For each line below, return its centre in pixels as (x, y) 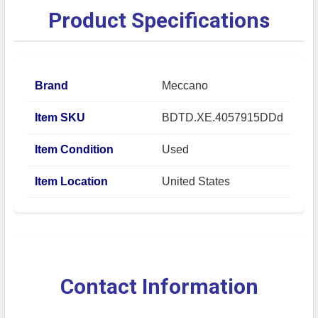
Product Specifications (159, 20)
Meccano (185, 85)
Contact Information (159, 286)
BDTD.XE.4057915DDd (223, 117)
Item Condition (74, 149)
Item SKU (60, 117)
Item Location (71, 181)
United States (196, 181)
